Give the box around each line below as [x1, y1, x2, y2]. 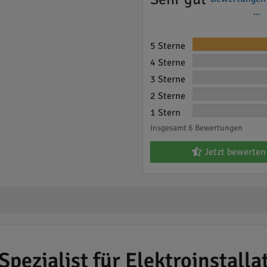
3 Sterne [150, 73, 185, 85]
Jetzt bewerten [201, 146, 266, 158]
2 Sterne [150, 90, 185, 102]
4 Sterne [150, 57, 185, 69]
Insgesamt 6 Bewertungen [150, 123, 243, 133]
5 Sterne [150, 40, 185, 52]
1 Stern [150, 107, 181, 119]
